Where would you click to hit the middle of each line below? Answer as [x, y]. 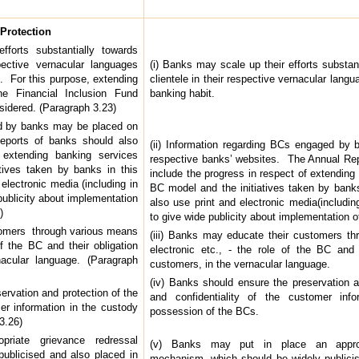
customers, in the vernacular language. [240, 264]
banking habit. [182, 93]
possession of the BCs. [206, 311]
